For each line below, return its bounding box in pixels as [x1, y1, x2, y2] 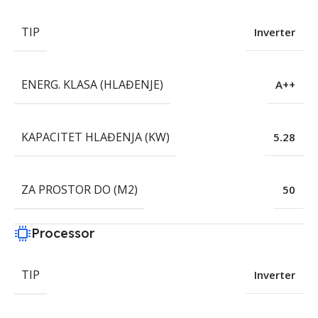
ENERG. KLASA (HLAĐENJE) [21, 77, 163, 93]
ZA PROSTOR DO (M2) [21, 182, 138, 198]
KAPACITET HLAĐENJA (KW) [21, 129, 170, 146]
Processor [31, 225, 94, 242]
